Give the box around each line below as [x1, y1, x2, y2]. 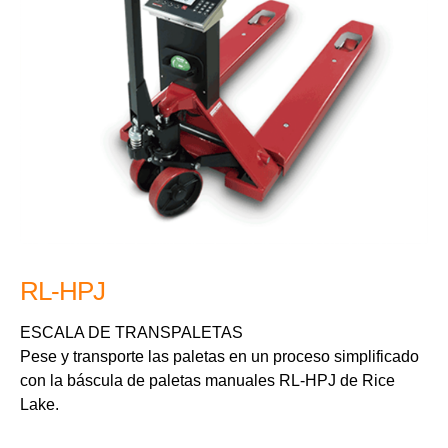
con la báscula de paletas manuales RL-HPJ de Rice [20, 372, 395, 390]
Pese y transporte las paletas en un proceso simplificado [20, 348, 419, 366]
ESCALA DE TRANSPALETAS [20, 324, 243, 342]
